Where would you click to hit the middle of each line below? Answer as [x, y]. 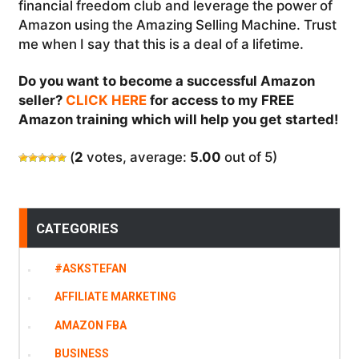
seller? [42, 101]
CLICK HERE [106, 101]
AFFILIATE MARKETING [116, 297]
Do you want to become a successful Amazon [166, 81]
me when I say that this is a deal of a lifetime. [161, 44]
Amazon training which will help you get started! [178, 120]
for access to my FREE [220, 101]
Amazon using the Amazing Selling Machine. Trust [177, 24]
